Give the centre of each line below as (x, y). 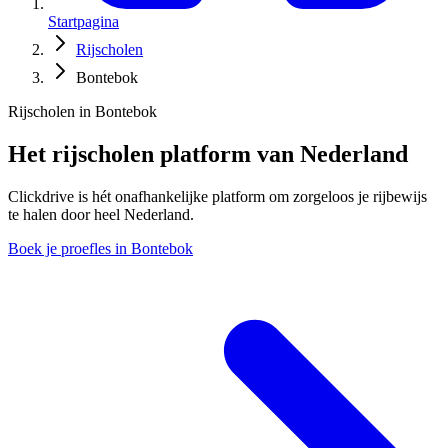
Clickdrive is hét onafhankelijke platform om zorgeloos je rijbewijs (217, 196)
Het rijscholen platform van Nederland (208, 153)
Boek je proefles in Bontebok (100, 248)
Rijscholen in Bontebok (82, 112)
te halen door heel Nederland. (101, 214)
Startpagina (83, 22)
